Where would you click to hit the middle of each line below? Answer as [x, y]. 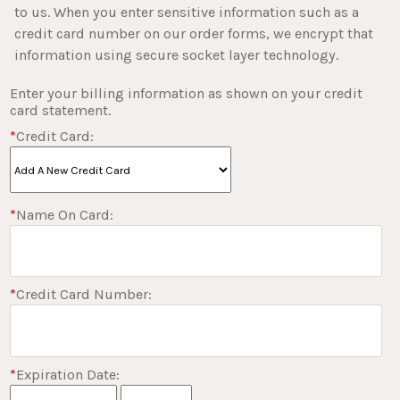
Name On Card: [65, 215]
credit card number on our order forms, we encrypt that [194, 34]
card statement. [61, 111]
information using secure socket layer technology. [177, 55]
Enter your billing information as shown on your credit [187, 94]
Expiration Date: [68, 374]
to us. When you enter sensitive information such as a [187, 12]
